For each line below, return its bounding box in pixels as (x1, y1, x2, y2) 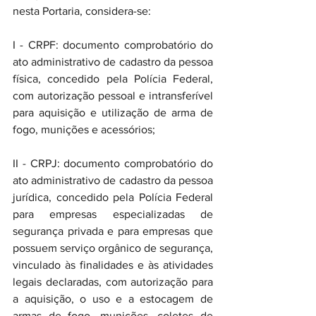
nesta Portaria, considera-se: (13, 5, 151, 17)
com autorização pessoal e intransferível (13, 90, 213, 102)
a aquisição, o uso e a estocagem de (13, 293, 213, 305)
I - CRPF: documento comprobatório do (13, 39, 213, 51)
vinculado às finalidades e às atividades (13, 259, 213, 271)
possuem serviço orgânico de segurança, (13, 242, 213, 254)
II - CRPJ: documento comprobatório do (13, 157, 213, 169)
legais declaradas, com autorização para (13, 276, 213, 288)
